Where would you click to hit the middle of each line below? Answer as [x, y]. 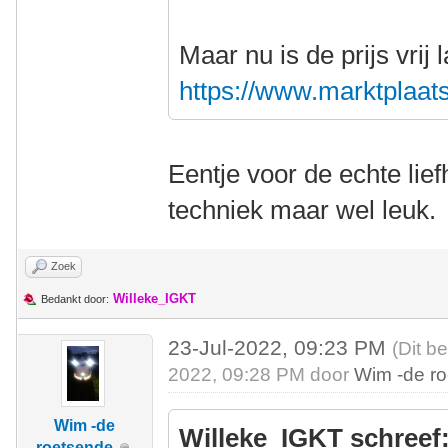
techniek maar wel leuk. [302, 210]
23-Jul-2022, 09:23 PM [280, 347]
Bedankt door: [75, 299]
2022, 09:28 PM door [261, 374]
